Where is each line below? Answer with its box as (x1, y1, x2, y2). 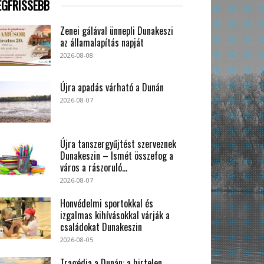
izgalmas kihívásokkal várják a (60, 208, 170, 223)
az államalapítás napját (60, 35, 144, 50)
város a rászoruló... (60, 160, 127, 175)
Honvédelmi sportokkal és (60, 196, 153, 211)
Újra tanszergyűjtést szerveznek (60, 137, 176, 151)
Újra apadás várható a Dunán (60, 80, 164, 95)
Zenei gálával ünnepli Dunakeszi (60, 24, 173, 38)
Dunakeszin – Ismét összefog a (60, 148, 173, 163)
